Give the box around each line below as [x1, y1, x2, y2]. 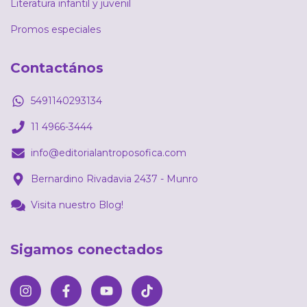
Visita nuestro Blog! [31, 198, 123, 211]
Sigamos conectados [10, 241, 163, 258]
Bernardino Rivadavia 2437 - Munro [31, 172, 198, 185]
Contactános [10, 60, 103, 77]
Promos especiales [10, 23, 101, 36]
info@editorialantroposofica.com [31, 146, 186, 159]
